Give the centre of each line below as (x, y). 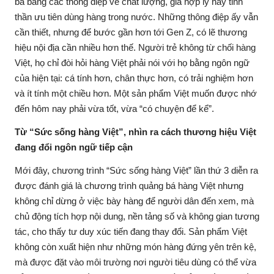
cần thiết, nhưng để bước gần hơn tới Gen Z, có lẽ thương (131, 32)
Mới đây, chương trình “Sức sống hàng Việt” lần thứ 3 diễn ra (136, 170)
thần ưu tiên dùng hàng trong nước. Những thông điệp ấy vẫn (136, 17)
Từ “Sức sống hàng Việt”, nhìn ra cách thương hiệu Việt (135, 132)
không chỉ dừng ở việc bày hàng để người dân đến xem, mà (134, 201)
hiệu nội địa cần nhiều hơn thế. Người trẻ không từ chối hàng (135, 47)
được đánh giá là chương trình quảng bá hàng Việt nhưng (129, 186)
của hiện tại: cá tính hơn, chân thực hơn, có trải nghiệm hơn (134, 78)
